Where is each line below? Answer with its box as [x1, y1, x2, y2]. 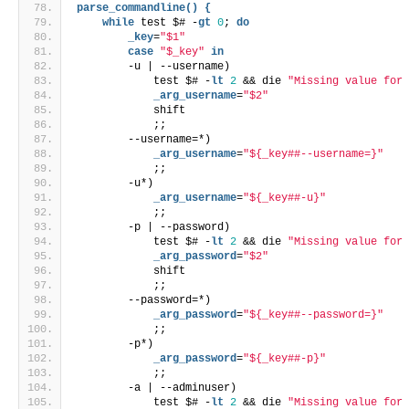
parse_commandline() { [77, 2, 212, 16]
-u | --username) [77, 60, 231, 74]
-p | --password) [77, 221, 231, 235]
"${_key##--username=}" [243, 148, 384, 162]
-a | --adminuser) [77, 382, 237, 395]
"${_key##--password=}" [243, 309, 384, 322]
